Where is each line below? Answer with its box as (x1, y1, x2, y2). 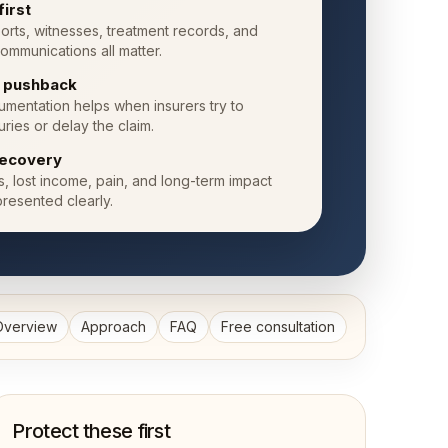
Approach (81, 318, 146, 335)
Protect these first (12, 419, 171, 443)
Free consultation (221, 318, 335, 335)
